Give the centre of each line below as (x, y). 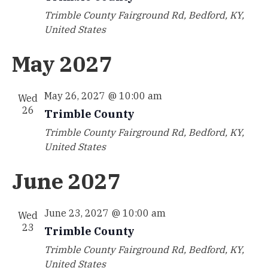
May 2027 (62, 64)
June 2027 (66, 181)
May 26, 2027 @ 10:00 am (103, 96)
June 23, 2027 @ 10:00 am (105, 213)
